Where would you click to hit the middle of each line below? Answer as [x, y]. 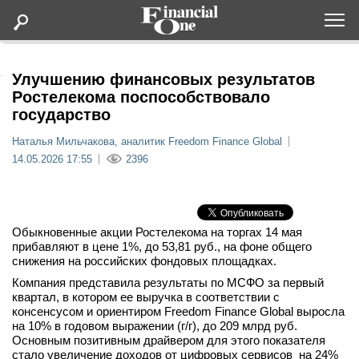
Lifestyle [89, 204]
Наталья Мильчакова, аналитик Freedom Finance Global [147, 141]
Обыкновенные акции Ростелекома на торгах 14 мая [157, 232]
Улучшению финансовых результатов [163, 79]
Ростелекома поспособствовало [141, 97]
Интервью [95, 327]
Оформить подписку [209, 51]
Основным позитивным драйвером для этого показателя [169, 340]
